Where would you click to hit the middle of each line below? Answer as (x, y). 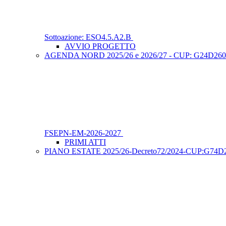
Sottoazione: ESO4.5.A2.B (89, 37)
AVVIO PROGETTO (100, 46)
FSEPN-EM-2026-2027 (84, 133)
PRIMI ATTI (85, 142)
